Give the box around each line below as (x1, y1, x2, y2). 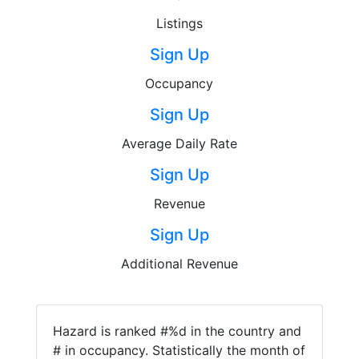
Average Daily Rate (121, 135, 237, 152)
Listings (155, 15, 203, 32)
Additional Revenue (120, 256, 238, 272)
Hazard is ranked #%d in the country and (52, 323, 301, 340)
